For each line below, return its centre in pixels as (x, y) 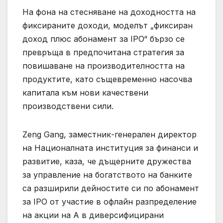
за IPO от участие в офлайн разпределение (110, 201)
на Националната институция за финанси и (110, 148)
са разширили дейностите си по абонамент (111, 188)
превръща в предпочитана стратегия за (103, 52)
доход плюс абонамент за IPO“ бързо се (104, 39)
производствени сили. (68, 106)
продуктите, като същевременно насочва (107, 79)
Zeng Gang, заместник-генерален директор (110, 134)
